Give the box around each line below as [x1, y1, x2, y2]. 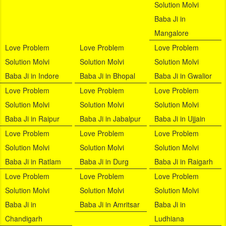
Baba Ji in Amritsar [79, 199, 140, 210]
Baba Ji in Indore [5, 71, 59, 81]
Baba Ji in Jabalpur [79, 114, 141, 124]
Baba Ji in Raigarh [154, 156, 213, 167]
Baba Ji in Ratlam [5, 156, 61, 167]
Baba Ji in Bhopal [79, 71, 135, 81]
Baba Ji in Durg [79, 156, 129, 167]
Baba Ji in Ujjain [154, 114, 205, 124]
